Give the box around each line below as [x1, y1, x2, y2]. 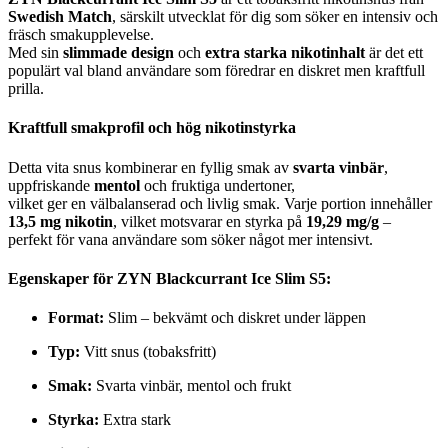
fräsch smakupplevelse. [8, 26, 154, 44]
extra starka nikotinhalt [205, 44, 365, 62]
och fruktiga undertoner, [140, 176, 295, 194]
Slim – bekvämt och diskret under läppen [104, 309, 366, 327]
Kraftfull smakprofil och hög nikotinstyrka [8, 119, 296, 137]
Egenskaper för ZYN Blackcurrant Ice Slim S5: [8, 269, 331, 287]
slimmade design [63, 44, 174, 62]
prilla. [8, 80, 44, 98]
